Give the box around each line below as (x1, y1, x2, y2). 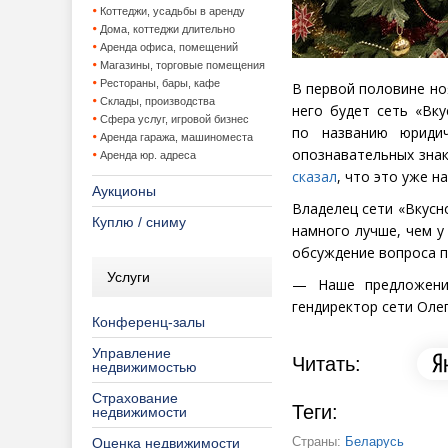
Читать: (292, 352, 361, 375)
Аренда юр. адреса (100, 149, 196, 161)
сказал (292, 167, 337, 186)
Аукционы (92, 183, 156, 199)
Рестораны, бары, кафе (100, 77, 220, 89)
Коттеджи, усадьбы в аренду (100, 5, 245, 17)
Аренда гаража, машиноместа (100, 131, 253, 143)
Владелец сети (292, 199, 394, 218)
